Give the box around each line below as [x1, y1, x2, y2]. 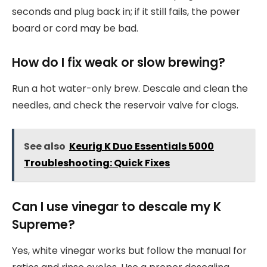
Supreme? [12, 215, 75, 233]
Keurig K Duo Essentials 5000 [69, 139, 214, 153]
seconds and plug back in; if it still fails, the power [12, 5, 240, 19]
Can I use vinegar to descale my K [12, 197, 221, 215]
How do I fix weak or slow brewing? [12, 53, 225, 71]
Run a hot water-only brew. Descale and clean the [12, 82, 248, 96]
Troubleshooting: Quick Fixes [24, 156, 170, 170]
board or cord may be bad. [12, 21, 138, 36]
